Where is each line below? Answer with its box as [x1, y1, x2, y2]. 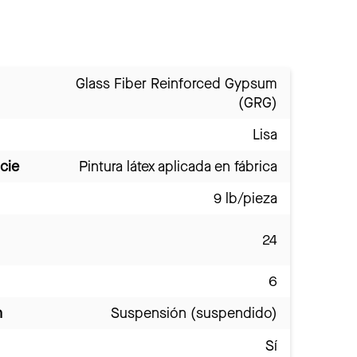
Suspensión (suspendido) [111, 303, 277, 323]
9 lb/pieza [214, 188, 277, 208]
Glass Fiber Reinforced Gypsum [76, 73, 277, 93]
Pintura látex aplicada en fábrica [79, 156, 277, 176]
